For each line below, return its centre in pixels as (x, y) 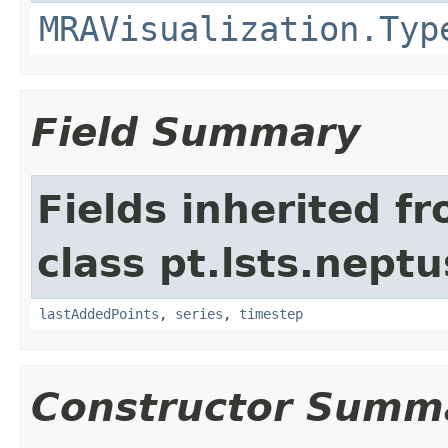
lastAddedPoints (99, 313)
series (199, 313)
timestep (271, 313)
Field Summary (195, 132)
